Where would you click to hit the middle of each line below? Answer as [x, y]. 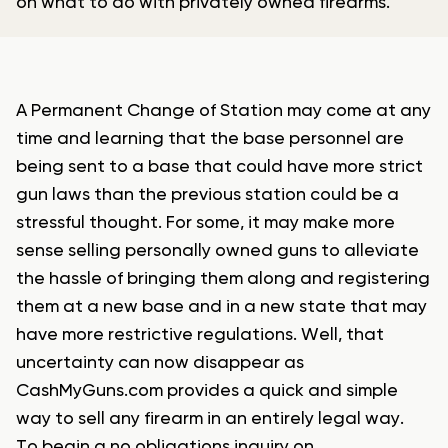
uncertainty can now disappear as [160, 363]
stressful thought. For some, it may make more [205, 223]
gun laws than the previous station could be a [207, 195]
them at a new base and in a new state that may [221, 307]
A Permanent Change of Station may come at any [223, 111]
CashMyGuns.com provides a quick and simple [207, 391]
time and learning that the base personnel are [210, 139]
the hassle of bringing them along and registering [223, 279]
